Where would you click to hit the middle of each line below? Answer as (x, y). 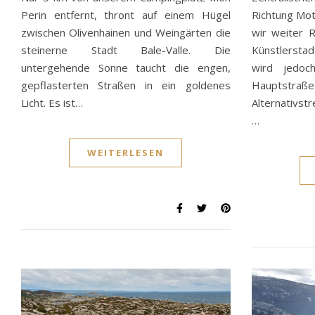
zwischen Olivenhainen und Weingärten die (126, 33)
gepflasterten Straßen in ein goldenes (126, 85)
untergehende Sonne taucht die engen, (126, 68)
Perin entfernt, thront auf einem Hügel (126, 15)
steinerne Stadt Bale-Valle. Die (126, 50)
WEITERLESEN (126, 153)
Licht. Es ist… (52, 103)
